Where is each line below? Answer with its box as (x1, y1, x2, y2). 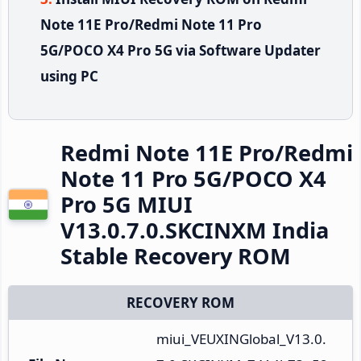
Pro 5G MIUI (60, 189, 193, 219)
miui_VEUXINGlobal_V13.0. (156, 329, 326, 348)
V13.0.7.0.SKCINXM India (60, 214, 329, 245)
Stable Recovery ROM (60, 240, 291, 271)
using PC (40, 66, 98, 85)
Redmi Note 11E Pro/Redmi (60, 137, 353, 168)
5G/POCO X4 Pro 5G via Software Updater (40, 40, 321, 60)
